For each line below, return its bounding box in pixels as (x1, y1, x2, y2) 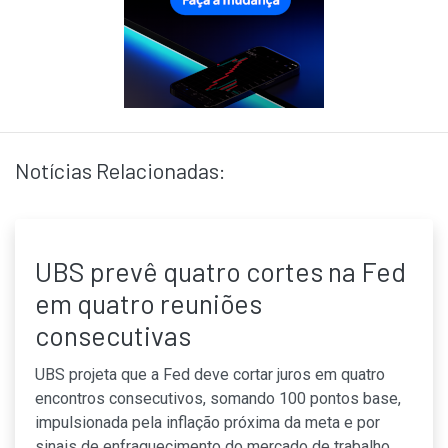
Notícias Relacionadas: (15, 157, 226, 183)
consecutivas (35, 319, 191, 351)
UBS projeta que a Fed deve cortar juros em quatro (35, 365, 385, 384)
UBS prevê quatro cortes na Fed (35, 255, 406, 287)
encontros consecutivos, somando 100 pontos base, (35, 389, 401, 408)
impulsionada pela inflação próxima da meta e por (35, 413, 380, 432)
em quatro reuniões (35, 287, 262, 319)
